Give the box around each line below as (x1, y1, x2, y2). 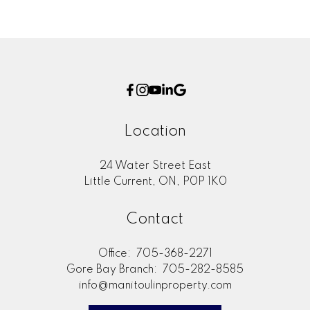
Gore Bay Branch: (66, 264, 160, 276)
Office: (98, 248, 134, 260)
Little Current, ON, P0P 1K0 (83, 176, 227, 188)
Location (124, 123, 186, 139)
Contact (127, 212, 183, 228)
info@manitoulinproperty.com (78, 280, 232, 292)
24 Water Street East (99, 160, 211, 172)
